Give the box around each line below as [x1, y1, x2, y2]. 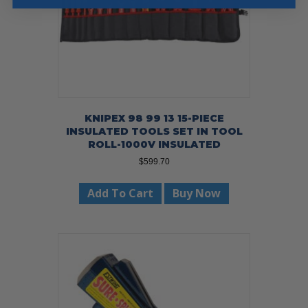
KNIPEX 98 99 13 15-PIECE [84, 112, 224, 125]
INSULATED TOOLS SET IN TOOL [65, 125, 243, 138]
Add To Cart [87, 186, 153, 201]
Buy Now [173, 186, 221, 201]
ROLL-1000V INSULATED [87, 138, 221, 151]
